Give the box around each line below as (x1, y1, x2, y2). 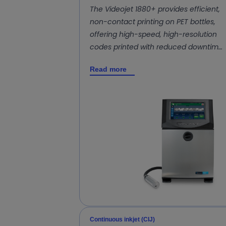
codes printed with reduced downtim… (90, 42, 222, 52)
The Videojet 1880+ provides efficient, (90, 4, 220, 15)
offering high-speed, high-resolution (90, 29, 217, 40)
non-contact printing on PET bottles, (90, 17, 215, 27)
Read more (90, 65, 127, 74)
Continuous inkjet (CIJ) (90, 215, 155, 223)
